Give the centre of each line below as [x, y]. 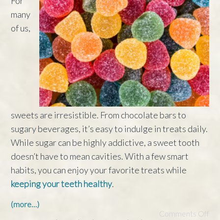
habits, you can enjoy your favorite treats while [99, 170]
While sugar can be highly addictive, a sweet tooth [105, 143]
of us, [21, 28]
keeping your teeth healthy [62, 184]
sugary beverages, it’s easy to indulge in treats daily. [110, 129]
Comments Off [184, 214]
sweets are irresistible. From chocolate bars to [99, 115]
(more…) [25, 204]
